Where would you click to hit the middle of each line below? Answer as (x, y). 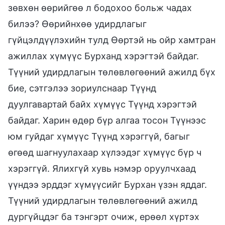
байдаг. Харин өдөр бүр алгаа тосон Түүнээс (107, 120)
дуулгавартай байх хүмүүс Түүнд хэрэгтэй (102, 104)
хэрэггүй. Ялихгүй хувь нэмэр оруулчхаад (102, 168)
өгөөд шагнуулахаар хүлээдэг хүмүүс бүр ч (105, 152)
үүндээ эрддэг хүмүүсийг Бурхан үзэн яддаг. (107, 184)
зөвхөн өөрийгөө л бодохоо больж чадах (100, 8)
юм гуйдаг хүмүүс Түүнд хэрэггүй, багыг (99, 136)
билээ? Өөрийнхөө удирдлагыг (77, 24)
